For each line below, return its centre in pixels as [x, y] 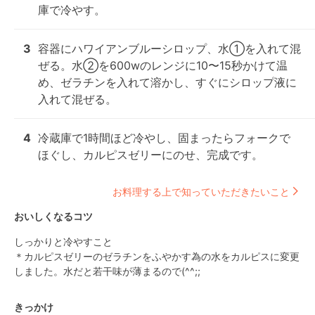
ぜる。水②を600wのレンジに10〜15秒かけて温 [163, 65]
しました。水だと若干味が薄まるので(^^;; [107, 271]
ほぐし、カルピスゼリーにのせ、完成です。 [150, 155]
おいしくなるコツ [53, 216]
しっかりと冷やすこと [63, 242]
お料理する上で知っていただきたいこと [201, 191]
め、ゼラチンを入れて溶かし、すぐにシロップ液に [167, 82]
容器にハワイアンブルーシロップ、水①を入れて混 [169, 49]
